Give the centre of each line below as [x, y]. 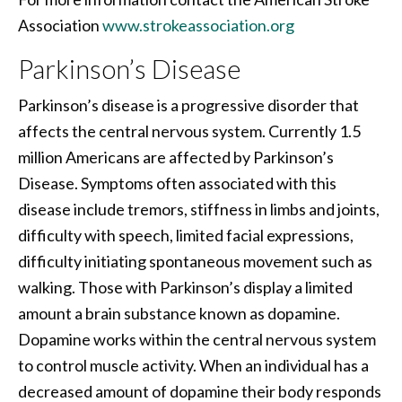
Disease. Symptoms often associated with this [177, 184]
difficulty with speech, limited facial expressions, [186, 236]
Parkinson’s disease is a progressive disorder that [188, 105]
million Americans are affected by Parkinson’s [176, 157]
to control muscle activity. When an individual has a [193, 366]
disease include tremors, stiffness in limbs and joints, [199, 210]
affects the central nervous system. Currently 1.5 [189, 131]
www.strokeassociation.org [198, 26]
